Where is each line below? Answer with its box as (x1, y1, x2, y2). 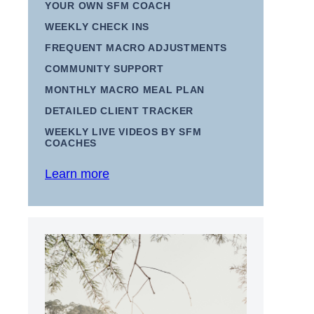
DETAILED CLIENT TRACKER (45, 105, 194, 116)
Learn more (45, 166, 109, 181)
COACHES (45, 137, 97, 149)
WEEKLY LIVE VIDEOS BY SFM (45, 126, 202, 137)
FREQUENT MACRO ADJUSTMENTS (45, 42, 228, 53)
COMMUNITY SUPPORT (45, 63, 164, 74)
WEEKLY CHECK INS (45, 21, 150, 32)
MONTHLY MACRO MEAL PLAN (45, 84, 205, 95)
